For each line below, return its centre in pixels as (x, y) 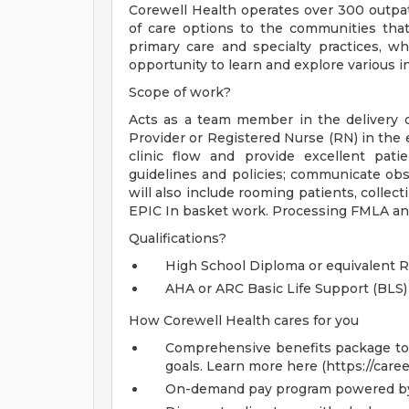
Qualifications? (178, 238)
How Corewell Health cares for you (244, 320)
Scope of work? (180, 92)
